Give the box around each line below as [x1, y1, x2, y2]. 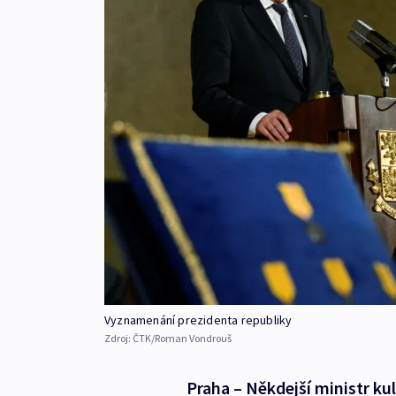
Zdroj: [104, 331, 133, 346]
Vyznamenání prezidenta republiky [104, 312, 293, 329]
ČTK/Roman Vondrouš [133, 331, 232, 346]
